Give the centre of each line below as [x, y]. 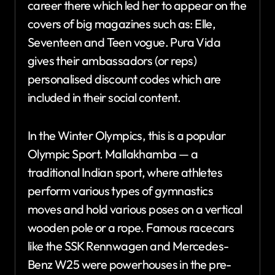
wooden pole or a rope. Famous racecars [131, 227]
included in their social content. [104, 97]
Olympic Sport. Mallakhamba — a [113, 153]
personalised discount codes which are [124, 79]
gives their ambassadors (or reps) [112, 60]
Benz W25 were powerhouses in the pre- [130, 264]
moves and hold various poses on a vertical [135, 209]
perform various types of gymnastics [120, 190]
